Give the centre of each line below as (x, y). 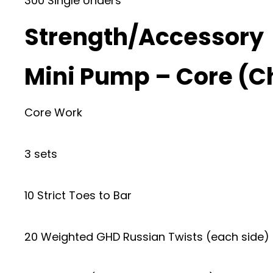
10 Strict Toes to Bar (78, 195)
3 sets (41, 154)
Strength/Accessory (144, 37)
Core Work (53, 112)
